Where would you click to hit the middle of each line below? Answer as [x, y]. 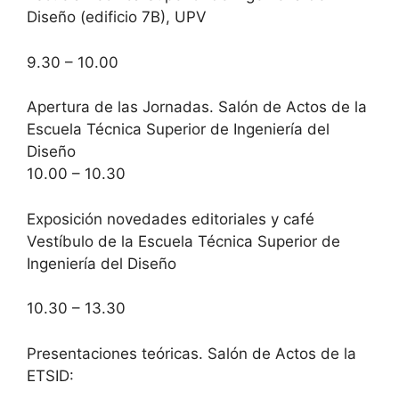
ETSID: [50, 375]
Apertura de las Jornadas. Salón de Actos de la [197, 107]
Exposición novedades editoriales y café [171, 219]
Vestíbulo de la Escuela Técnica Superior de [183, 241]
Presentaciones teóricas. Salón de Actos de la [191, 353]
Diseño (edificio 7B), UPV [117, 17]
